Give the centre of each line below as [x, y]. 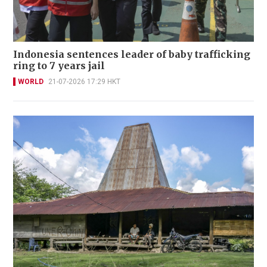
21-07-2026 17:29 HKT [84, 81]
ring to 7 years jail [59, 65]
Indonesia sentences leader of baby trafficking [132, 54]
